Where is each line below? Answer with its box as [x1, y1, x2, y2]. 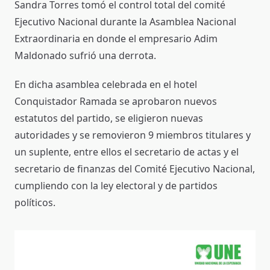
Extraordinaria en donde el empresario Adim [14, 31, 218, 45]
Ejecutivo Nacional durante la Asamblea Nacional [14, 14, 236, 28]
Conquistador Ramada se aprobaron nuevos [14, 94, 217, 108]
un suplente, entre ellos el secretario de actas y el [14, 145, 239, 159]
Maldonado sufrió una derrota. [14, 48, 156, 62]
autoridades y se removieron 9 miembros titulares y [14, 128, 251, 142]
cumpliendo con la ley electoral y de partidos [14, 178, 218, 192]
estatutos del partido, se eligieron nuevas [14, 111, 203, 125]
